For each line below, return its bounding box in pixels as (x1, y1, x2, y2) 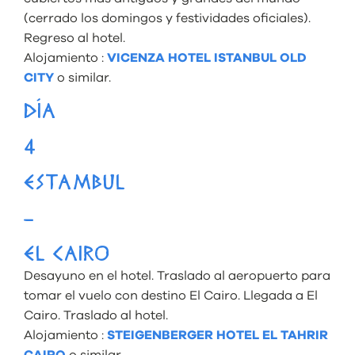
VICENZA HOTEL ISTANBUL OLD (107, 51, 307, 64)
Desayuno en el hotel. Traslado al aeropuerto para (24, 269, 330, 282)
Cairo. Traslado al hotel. (24, 308, 168, 322)
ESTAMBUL (24, 170, 126, 199)
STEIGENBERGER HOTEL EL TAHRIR (107, 328, 328, 342)
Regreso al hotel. (24, 31, 125, 44)
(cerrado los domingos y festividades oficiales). (24, 11, 311, 25)
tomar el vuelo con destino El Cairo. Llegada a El (24, 288, 318, 302)
